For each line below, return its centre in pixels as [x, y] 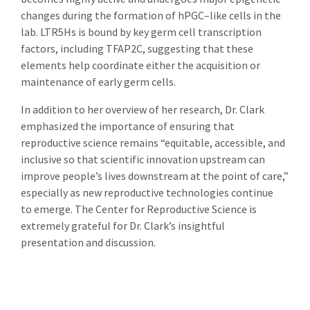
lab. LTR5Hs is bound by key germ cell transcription [141, 31]
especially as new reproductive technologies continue [147, 192]
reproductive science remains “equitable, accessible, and [153, 142]
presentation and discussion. [88, 242]
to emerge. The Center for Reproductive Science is [139, 209]
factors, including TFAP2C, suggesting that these [137, 48]
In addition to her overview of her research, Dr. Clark [143, 109]
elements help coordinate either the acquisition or [140, 65]
